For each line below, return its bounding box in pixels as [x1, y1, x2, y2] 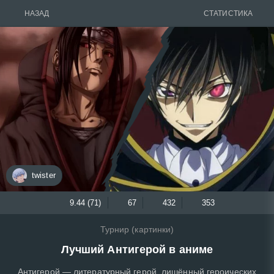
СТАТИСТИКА [204, 9, 253, 18]
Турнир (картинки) [100, 224, 174, 234]
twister [32, 171, 56, 180]
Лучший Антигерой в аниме [61, 243, 213, 256]
